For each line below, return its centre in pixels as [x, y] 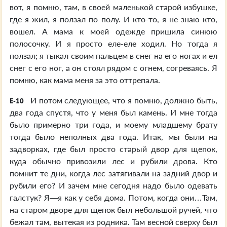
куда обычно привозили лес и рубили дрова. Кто [113, 161]
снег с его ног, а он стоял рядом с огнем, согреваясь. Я [113, 68]
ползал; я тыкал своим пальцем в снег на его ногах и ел [113, 55]
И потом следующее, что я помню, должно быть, [123, 100]
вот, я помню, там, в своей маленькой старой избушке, [113, 7]
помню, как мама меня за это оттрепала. [85, 80]
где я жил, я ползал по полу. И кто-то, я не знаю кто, [113, 19]
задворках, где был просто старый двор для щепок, [113, 149]
